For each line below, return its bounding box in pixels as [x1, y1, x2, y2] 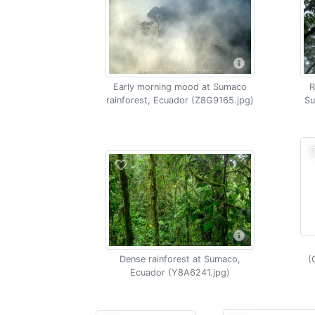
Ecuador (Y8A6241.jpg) [129, 267, 230, 278]
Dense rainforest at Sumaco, [119, 254, 240, 264]
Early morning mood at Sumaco [112, 82, 247, 92]
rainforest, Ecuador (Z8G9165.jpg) [105, 95, 254, 105]
